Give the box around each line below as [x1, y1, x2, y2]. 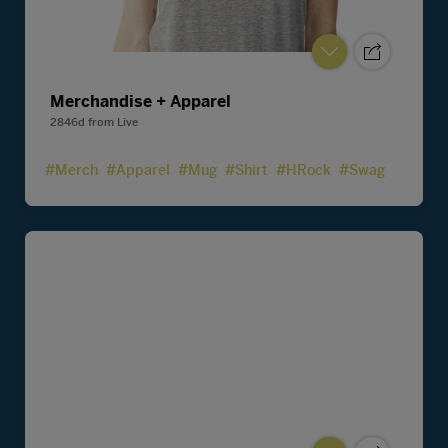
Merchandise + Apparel [50, 90, 231, 112]
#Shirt [225, 160, 268, 179]
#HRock [276, 160, 331, 179]
